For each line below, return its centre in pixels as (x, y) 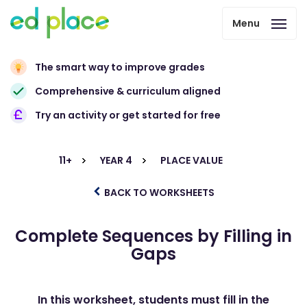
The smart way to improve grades (120, 67)
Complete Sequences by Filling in (153, 236)
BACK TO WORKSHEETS (158, 193)
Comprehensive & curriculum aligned (128, 91)
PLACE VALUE (192, 160)
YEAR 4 (116, 160)
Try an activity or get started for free (128, 115)
